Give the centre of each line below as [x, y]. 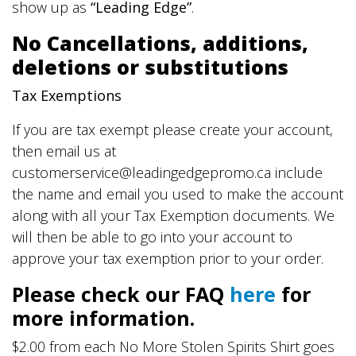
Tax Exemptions [67, 95]
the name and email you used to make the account [178, 193]
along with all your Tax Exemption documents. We [173, 215]
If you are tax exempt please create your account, [172, 129]
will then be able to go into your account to [152, 236]
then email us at [64, 151]
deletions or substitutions [150, 66]
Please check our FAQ [121, 294]
